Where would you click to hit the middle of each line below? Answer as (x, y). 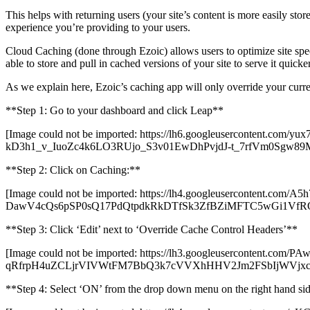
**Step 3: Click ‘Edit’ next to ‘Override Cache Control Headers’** (152, 230)
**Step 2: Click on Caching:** (73, 170)
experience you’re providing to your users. (99, 28)
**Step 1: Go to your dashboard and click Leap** (115, 111)
